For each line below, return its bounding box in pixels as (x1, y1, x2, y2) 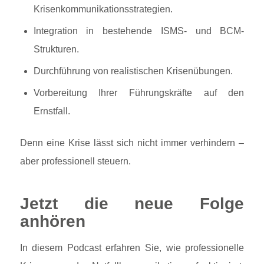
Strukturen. (33, 44, 79, 55)
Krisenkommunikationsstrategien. (33, 4, 173, 15)
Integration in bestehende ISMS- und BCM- (33, 26, 245, 37)
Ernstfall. (33, 106, 70, 117)
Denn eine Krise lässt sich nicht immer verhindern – (19, 138, 245, 148)
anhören (19, 212, 85, 231)
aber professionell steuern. (19, 156, 131, 167)
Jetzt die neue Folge (19, 194, 245, 213)
